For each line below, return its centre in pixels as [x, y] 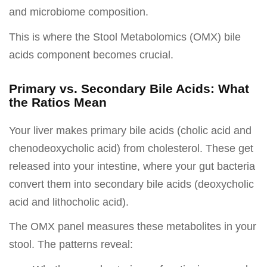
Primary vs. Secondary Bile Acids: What [129, 88]
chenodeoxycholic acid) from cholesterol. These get [131, 148]
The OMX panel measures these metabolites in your [133, 227]
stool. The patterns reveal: [71, 245]
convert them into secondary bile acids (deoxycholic [131, 184]
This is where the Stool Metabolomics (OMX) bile [125, 37]
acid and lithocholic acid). [69, 202]
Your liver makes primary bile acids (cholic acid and [130, 130]
